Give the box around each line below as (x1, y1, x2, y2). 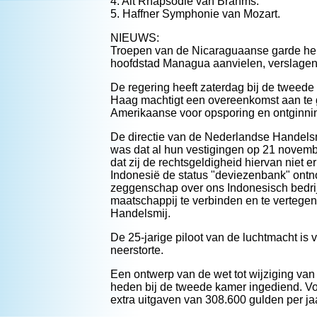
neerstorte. (110, 244, 163, 256)
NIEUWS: (110, 32, 159, 44)
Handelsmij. (110, 207, 171, 219)
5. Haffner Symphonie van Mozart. (110, 8, 280, 20)
